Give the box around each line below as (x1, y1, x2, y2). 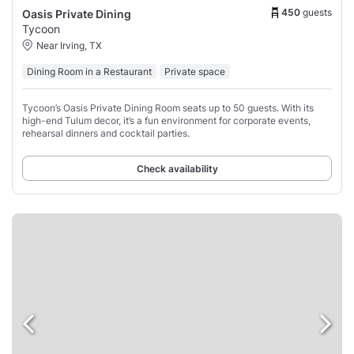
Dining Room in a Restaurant (27, 65, 152, 77)
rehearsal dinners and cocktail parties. (22, 126, 190, 139)
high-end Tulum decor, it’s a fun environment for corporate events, (22, 114, 311, 126)
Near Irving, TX (36, 39, 102, 51)
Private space (164, 65, 225, 77)
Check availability (136, 162, 218, 175)
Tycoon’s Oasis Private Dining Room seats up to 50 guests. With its (22, 101, 314, 114)
